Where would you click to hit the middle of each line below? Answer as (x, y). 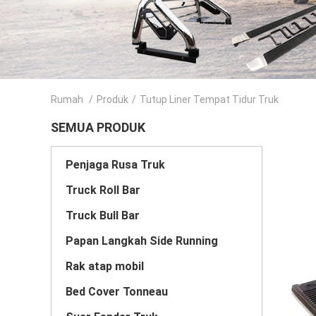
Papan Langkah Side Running (142, 241)
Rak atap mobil (105, 266)
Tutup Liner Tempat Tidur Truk (209, 99)
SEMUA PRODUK (98, 127)
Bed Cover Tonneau (117, 292)
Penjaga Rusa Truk (115, 165)
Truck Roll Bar (103, 190)
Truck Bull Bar (103, 215)
